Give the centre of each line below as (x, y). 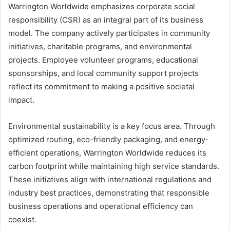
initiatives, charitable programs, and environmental (100, 47)
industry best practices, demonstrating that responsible (109, 193)
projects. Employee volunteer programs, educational (103, 60)
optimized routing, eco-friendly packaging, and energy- (109, 140)
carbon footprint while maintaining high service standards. (114, 166)
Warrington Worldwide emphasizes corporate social (102, 7)
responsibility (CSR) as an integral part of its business (106, 20)
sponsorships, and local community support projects (103, 73)
